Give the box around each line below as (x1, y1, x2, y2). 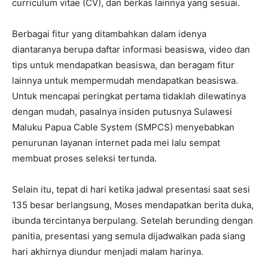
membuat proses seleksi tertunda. (12, 153, 157, 165)
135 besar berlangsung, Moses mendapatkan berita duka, (12, 199, 254, 211)
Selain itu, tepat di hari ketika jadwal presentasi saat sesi (12, 184, 250, 196)
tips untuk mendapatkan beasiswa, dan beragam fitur (12, 59, 234, 71)
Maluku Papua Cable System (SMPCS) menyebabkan (12, 121, 234, 133)
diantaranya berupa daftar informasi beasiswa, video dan (12, 44, 250, 56)
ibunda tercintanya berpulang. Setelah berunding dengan (12, 215, 253, 227)
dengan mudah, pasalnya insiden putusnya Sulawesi (12, 106, 232, 118)
